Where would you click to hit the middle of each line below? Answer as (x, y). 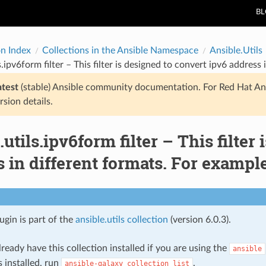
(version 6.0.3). (199, 219)
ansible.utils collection (121, 219)
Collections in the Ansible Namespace (120, 50)
